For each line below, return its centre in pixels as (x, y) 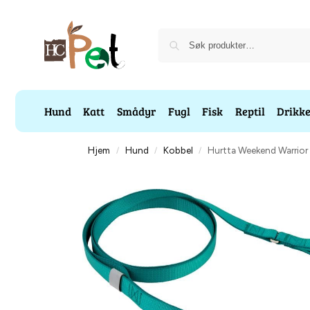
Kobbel (178, 150)
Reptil (250, 111)
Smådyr (137, 111)
